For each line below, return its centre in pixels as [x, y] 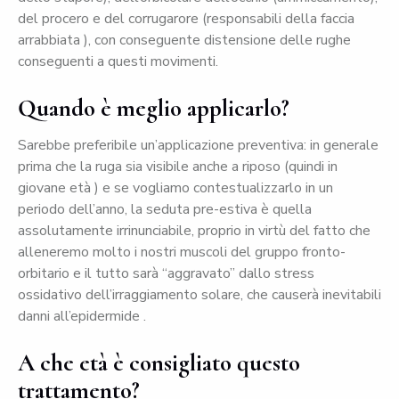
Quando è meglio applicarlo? [154, 109]
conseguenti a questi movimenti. [118, 62]
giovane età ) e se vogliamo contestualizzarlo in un [175, 188]
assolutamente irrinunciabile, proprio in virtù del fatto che [194, 231]
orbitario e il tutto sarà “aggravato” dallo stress [166, 274]
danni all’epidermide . [82, 317]
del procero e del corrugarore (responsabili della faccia [186, 19]
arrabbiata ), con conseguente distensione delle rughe [184, 41]
